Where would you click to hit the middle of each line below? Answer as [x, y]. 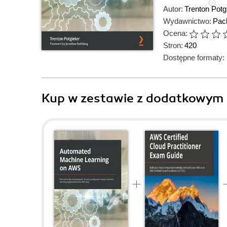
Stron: [173, 45]
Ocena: [175, 33]
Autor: [173, 9]
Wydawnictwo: [187, 21]
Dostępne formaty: [194, 58]
